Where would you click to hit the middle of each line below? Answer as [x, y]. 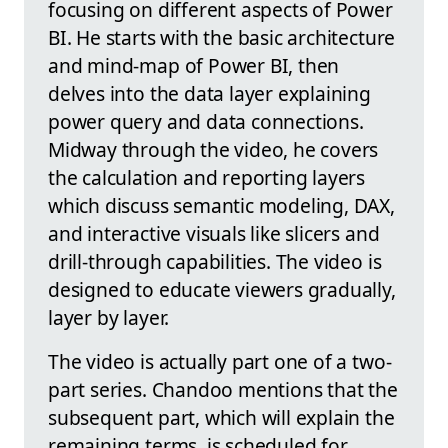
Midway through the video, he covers [213, 149]
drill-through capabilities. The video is [215, 261]
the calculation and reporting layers [207, 177]
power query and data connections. [206, 121]
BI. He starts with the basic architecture [222, 37]
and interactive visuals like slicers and [214, 233]
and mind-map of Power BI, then [194, 65]
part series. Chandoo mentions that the [223, 389]
